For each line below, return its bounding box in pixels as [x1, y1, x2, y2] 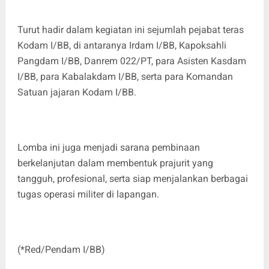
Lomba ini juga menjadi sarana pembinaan [17, 141, 200, 153]
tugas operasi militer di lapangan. [17, 188, 159, 200]
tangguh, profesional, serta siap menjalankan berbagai [17, 172, 248, 184]
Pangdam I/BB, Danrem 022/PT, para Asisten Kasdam [17, 55, 246, 67]
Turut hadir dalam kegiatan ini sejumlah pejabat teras [17, 23, 244, 35]
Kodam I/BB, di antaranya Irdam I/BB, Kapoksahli [17, 39, 226, 51]
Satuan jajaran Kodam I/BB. [17, 86, 136, 98]
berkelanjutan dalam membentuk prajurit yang [17, 157, 213, 169]
